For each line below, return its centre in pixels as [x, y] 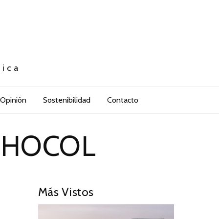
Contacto [122, 100]
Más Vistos [66, 192]
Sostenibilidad [66, 100]
